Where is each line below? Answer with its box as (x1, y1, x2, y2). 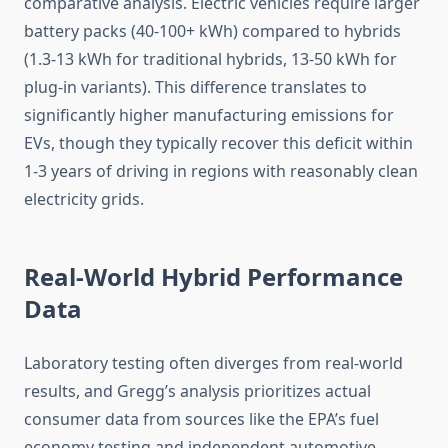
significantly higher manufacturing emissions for (24, 104, 394, 127)
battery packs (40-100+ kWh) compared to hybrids (24, 20, 401, 43)
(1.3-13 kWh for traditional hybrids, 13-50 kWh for (24, 48, 397, 71)
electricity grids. (24, 188, 144, 211)
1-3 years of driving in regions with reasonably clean (24, 160, 418, 183)
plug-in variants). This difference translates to (24, 76, 367, 99)
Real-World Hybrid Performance (24, 260, 403, 294)
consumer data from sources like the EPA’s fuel (24, 408, 379, 431)
